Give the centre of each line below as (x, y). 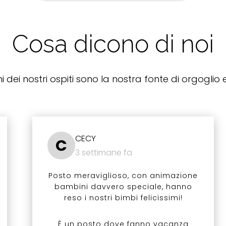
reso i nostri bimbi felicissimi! (123, 198)
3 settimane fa (104, 153)
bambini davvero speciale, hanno (123, 187)
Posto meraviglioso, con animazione (123, 176)
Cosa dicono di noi (113, 44)
